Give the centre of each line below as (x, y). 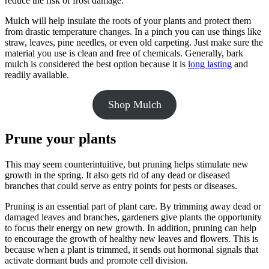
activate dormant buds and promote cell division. (96, 261)
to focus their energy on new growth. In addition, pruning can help (131, 228)
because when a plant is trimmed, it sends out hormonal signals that (131, 250)
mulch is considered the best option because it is (96, 64)
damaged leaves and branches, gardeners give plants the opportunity (133, 217)
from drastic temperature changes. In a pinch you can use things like (133, 31)
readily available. (37, 74)
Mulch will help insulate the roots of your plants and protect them (128, 20)
